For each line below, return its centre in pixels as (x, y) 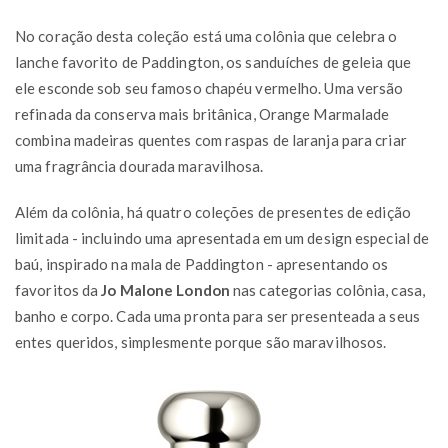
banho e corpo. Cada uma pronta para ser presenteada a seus (217, 315)
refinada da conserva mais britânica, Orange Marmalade (202, 113)
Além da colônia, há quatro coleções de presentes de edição (213, 211)
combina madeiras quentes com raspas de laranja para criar (211, 139)
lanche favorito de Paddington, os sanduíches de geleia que (213, 61)
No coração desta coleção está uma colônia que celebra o (206, 35)
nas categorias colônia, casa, (327, 289)
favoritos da (58, 289)
